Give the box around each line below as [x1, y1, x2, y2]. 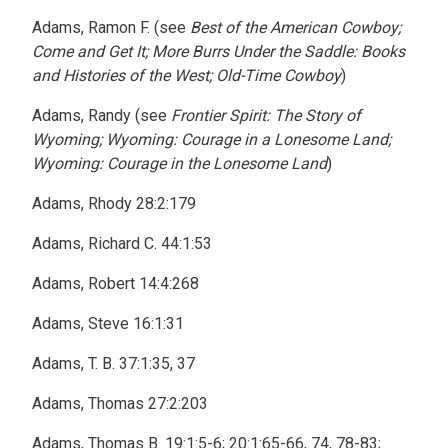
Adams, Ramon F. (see [32, 18, 190, 37]
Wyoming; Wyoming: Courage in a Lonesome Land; [32, 130, 391, 149]
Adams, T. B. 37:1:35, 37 [32, 354, 195, 373]
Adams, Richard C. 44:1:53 [32, 234, 212, 253]
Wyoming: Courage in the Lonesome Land [32, 154, 327, 173]
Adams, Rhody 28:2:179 [32, 194, 196, 213]
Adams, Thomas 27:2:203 [32, 394, 208, 413]
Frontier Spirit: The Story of [171, 106, 361, 125]
